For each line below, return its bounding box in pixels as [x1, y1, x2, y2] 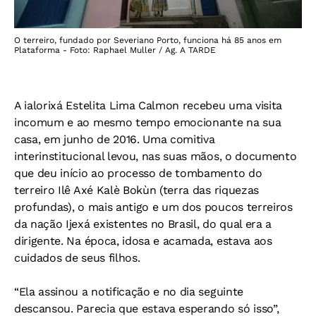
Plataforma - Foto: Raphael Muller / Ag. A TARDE [14, 45, 216, 55]
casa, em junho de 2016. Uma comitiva [14, 133, 215, 146]
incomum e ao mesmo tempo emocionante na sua [14, 116, 281, 129]
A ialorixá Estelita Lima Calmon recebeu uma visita [14, 99, 282, 112]
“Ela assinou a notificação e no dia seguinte [14, 285, 243, 298]
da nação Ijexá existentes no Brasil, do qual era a [14, 217, 272, 231]
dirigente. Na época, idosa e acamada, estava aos [14, 234, 272, 248]
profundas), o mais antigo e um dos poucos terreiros [14, 200, 293, 214]
